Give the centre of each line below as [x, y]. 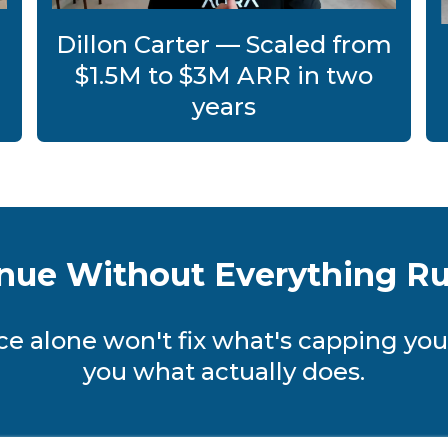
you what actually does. [224, 371]
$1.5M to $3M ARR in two [223, 75]
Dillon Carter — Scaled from [223, 44]
